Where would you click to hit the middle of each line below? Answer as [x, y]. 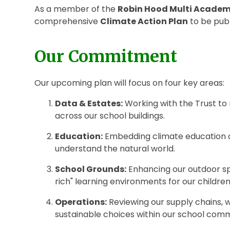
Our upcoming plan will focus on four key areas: [130, 83]
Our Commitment [106, 56]
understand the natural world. [115, 148]
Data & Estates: [89, 103]
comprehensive [68, 21]
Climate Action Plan [144, 21]
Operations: [81, 202]
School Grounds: [91, 169]
